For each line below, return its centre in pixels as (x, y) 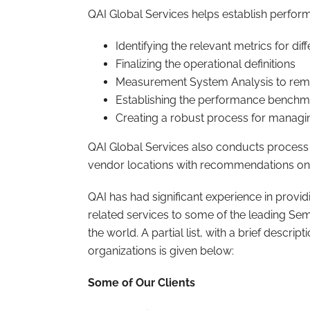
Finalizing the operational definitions (206, 64)
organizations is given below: (161, 251)
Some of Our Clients (142, 283)
